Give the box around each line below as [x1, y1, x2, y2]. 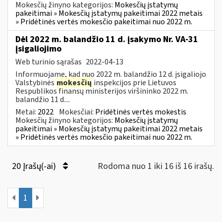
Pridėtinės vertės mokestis [95, 106, 186, 117]
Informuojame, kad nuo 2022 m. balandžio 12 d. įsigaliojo [15, 68, 206, 80]
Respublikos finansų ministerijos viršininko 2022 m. [15, 85, 188, 97]
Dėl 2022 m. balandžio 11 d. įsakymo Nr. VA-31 [15, 33, 198, 46]
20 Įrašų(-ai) [12, 160, 58, 172]
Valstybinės [15, 77, 56, 88]
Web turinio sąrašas [15, 56, 83, 67]
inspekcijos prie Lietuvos [92, 77, 176, 88]
